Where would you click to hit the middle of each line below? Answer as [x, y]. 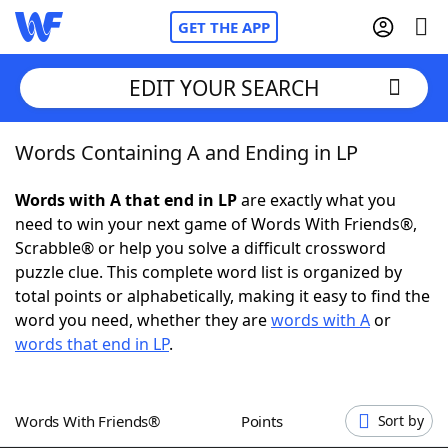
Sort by [400, 420]
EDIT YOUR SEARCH [224, 87]
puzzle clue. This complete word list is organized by [208, 272]
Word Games [106, 425]
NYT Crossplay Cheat [133, 260]
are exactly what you [316, 200]
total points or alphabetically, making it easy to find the [222, 296]
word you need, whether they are [143, 320]
